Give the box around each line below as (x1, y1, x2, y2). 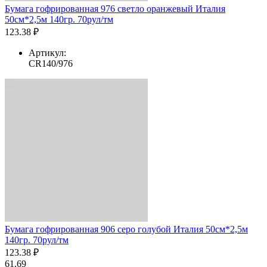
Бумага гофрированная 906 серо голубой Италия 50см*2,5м (5, 223, 248, 234)
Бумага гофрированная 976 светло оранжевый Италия (5, 3, 225, 14)
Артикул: (29, 47, 66, 58)
